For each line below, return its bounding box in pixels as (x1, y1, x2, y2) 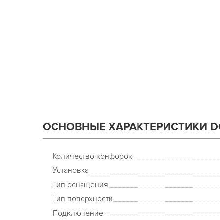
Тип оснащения (53, 180, 108, 190)
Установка (53, 165, 89, 175)
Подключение (53, 208, 103, 218)
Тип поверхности (53, 194, 113, 204)
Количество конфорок (53, 151, 132, 161)
